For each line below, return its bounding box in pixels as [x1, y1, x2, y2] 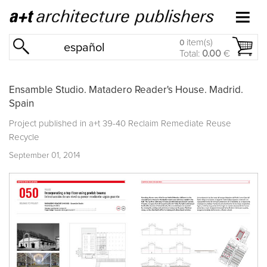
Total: [179, 49, 202, 58]
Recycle [9, 132, 39, 142]
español [64, 42, 105, 54]
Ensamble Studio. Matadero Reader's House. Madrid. [9, 85, 243, 95]
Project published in [9, 119, 89, 128]
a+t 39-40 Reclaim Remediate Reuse [89, 119, 231, 128]
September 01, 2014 [9, 151, 80, 160]
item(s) [184, 38, 213, 47]
